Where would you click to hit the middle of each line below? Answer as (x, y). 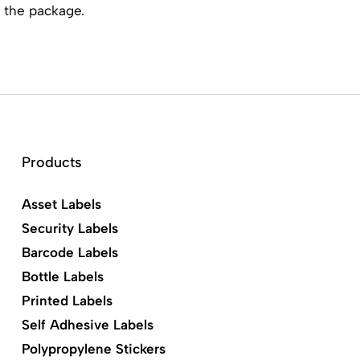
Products (51, 162)
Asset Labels (61, 204)
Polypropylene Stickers (93, 349)
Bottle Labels (62, 276)
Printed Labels (67, 301)
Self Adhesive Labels (87, 325)
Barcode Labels (70, 252)
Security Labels (70, 228)
